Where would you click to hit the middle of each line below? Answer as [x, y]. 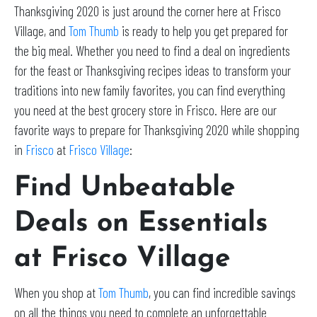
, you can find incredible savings [222, 292]
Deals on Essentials [141, 224]
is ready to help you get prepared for [205, 30]
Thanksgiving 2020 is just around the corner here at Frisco [148, 11]
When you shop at [56, 292]
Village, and [41, 30]
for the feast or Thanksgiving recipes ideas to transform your [152, 70]
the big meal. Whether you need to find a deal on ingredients [152, 50]
